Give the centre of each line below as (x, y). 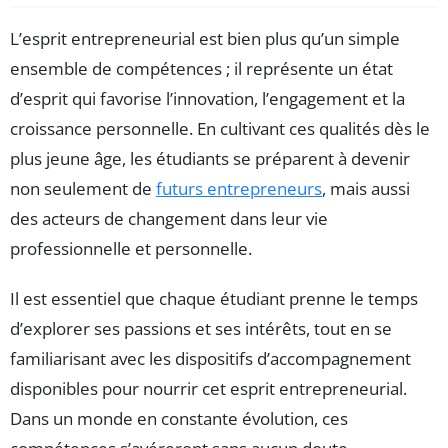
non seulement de (83, 189)
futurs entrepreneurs (239, 189)
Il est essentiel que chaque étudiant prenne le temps (214, 299)
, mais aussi (366, 189)
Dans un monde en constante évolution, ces (179, 419)
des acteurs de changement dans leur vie (169, 219)
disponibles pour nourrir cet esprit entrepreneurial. (208, 389)
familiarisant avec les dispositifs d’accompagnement (210, 359)
